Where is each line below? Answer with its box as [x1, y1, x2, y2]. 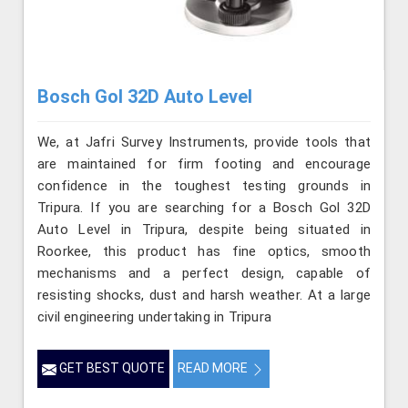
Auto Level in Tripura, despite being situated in [37, 221, 371, 239]
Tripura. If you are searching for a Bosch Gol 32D [37, 199, 371, 217]
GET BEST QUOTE [56, 361, 165, 376]
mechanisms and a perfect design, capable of [37, 265, 371, 282]
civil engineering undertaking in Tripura [37, 309, 271, 326]
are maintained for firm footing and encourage [37, 156, 371, 173]
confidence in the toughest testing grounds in [37, 178, 371, 195]
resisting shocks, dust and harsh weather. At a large [37, 287, 371, 304]
